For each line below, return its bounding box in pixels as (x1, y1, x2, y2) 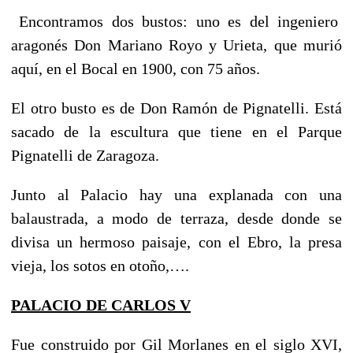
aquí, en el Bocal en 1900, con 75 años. (11, 59, 260, 77)
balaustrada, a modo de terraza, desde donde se (11, 209, 342, 227)
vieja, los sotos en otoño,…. (11, 256, 189, 274)
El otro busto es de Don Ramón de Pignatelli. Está (11, 98, 342, 117)
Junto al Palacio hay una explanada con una (11, 185, 342, 203)
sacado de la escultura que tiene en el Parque (11, 122, 342, 140)
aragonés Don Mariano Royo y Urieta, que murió (11, 35, 342, 54)
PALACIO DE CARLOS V (11, 295, 191, 314)
